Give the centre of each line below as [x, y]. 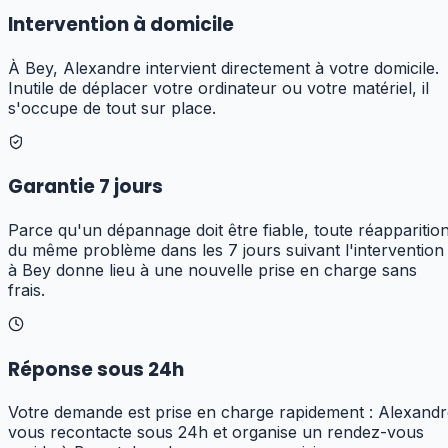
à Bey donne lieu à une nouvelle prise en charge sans [212, 269]
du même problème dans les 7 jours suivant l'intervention [226, 249]
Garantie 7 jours [85, 187]
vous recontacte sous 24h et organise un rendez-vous [216, 432]
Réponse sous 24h [96, 369]
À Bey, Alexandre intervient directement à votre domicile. [223, 67]
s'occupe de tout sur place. [112, 107]
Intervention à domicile [121, 24]
